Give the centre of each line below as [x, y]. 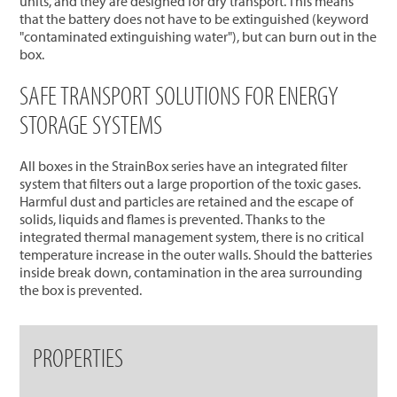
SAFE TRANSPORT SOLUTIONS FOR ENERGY [179, 95]
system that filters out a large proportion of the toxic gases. [191, 184]
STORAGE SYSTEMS [91, 125]
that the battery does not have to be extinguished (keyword [195, 19]
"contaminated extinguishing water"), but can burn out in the [198, 37]
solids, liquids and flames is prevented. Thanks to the [173, 219]
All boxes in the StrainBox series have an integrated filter [184, 166]
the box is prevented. [81, 290]
